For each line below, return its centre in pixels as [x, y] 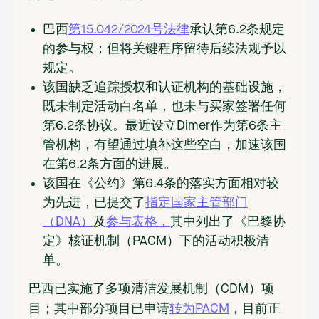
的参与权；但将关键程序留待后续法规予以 [164, 49]
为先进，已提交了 [94, 203]
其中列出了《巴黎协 [228, 223]
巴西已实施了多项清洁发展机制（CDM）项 [151, 289]
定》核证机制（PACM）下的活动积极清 [156, 242]
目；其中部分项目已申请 [99, 309]
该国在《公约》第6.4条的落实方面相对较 [161, 184]
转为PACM [199, 309]
